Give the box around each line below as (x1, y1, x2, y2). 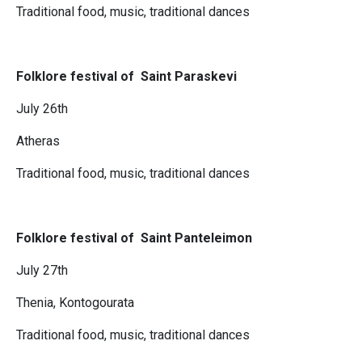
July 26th (16, 101, 68, 117)
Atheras (16, 133, 60, 149)
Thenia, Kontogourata (16, 295, 134, 311)
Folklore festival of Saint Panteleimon (16, 230, 252, 246)
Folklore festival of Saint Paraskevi (16, 69, 237, 85)
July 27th (16, 263, 68, 279)
